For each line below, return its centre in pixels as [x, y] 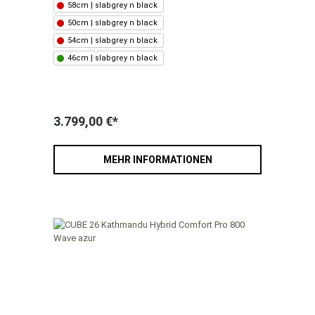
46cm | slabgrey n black [112, 58]
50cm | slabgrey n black [112, 23]
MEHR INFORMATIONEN [157, 160]
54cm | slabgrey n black [112, 41]
